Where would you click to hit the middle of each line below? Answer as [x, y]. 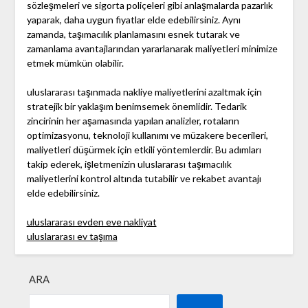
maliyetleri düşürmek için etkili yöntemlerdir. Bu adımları [144, 150]
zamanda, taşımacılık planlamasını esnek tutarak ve [133, 34]
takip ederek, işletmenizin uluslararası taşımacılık [129, 164]
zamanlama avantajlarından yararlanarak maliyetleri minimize [152, 49]
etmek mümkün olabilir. [75, 63]
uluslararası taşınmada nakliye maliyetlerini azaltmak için [144, 92]
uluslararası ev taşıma [72, 236]
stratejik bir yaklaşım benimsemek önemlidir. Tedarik [136, 107]
